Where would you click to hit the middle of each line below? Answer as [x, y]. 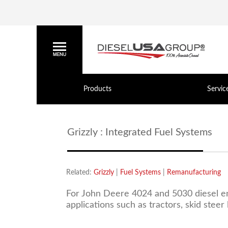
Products [97, 89]
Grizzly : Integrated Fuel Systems [140, 132]
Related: [80, 173]
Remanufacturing [194, 173]
